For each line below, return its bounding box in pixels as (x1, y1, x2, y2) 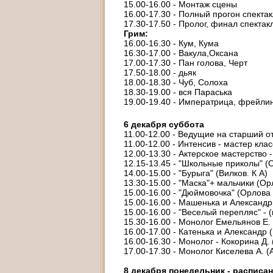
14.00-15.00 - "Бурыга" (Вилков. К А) (124, 168, 268, 178)
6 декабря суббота (124, 119, 204, 129)
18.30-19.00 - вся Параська (124, 87, 232, 97)
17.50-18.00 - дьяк (124, 68, 196, 77)
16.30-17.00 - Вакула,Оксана (124, 48, 238, 58)
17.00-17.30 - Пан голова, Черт (124, 58, 247, 68)
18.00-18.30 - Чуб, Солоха (124, 77, 228, 87)
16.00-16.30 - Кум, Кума (124, 38, 219, 48)
